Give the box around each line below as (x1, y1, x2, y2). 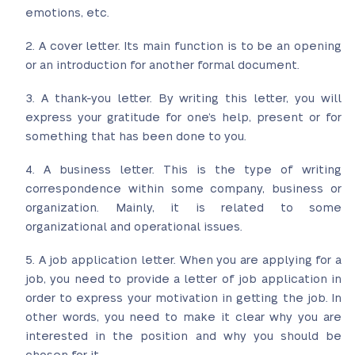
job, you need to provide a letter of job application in (25, 273, 342, 285)
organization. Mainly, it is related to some (25, 202, 342, 214)
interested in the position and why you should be (25, 330, 342, 342)
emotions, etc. (25, 7, 109, 19)
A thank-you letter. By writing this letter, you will (40, 93, 342, 105)
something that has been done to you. (25, 131, 246, 143)
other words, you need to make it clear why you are (25, 311, 342, 323)
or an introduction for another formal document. (25, 59, 300, 71)
